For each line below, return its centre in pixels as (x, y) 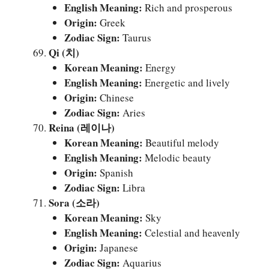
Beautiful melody (181, 142)
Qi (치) (64, 52)
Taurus (135, 37)
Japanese (117, 247)
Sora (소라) (74, 202)
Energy (159, 67)
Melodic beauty (177, 157)
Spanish (115, 172)
